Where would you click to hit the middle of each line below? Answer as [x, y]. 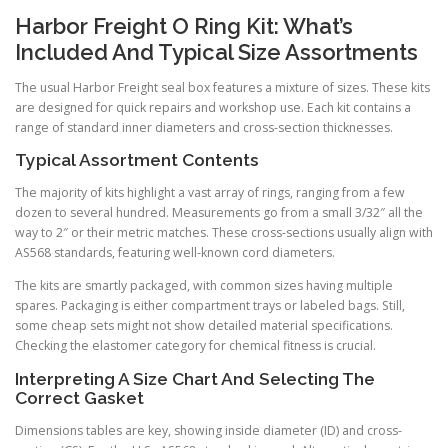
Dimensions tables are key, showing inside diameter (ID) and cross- [208, 430]
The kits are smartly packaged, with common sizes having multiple [204, 286]
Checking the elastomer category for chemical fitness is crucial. [195, 346]
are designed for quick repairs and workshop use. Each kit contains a [213, 108]
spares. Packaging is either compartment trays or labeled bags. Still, [210, 306]
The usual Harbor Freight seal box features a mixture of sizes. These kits [222, 88]
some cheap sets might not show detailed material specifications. [204, 326]
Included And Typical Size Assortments [216, 51]
